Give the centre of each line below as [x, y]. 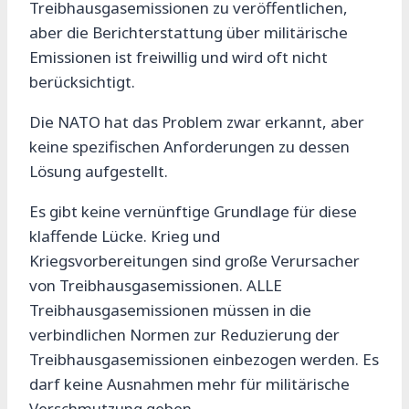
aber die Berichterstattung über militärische [189, 33]
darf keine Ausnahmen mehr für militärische [189, 384]
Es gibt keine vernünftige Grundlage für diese [193, 212]
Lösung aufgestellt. [99, 172]
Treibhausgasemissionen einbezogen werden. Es [204, 360]
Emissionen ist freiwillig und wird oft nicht [178, 58]
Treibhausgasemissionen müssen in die [170, 310]
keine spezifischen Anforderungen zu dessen [189, 147]
